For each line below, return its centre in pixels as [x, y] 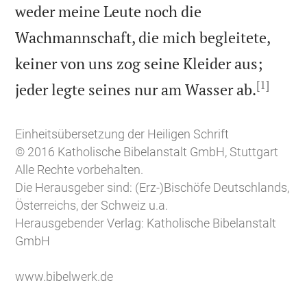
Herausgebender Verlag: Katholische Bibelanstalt [146, 223]
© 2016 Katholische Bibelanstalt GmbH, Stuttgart [147, 152]
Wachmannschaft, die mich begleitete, [143, 37]
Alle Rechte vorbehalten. [79, 170]
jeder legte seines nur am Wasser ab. [136, 89]
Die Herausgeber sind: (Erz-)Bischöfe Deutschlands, [152, 188]
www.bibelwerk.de [64, 277]
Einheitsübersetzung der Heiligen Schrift [122, 134]
